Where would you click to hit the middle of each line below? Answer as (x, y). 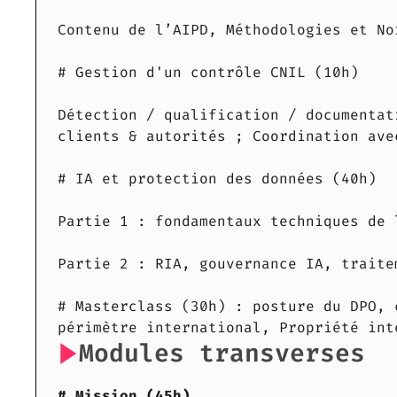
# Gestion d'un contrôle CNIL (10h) (208, 73)
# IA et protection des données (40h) (217, 179)
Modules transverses (222, 354)
